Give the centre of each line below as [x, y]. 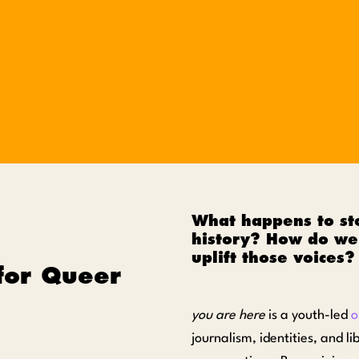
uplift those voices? [273, 258]
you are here [228, 315]
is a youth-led [308, 315]
